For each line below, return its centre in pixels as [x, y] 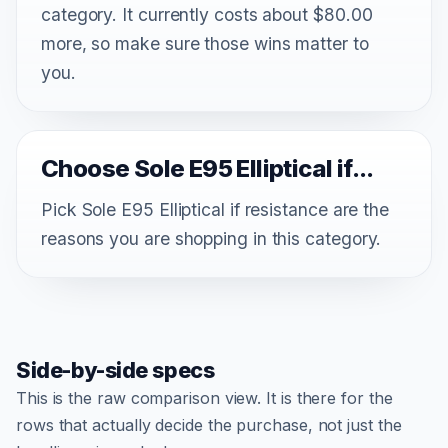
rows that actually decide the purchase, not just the [209, 424]
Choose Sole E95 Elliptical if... [207, 168]
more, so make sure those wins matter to [205, 43]
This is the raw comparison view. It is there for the [204, 397]
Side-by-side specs [115, 369]
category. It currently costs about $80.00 [207, 14]
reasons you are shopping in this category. [211, 238]
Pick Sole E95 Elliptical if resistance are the [215, 209]
